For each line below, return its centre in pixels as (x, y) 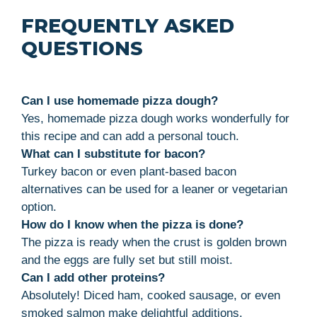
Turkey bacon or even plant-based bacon (129, 171)
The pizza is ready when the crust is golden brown (154, 242)
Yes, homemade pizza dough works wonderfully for (155, 118)
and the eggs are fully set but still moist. (127, 260)
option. (39, 207)
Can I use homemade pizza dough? (120, 100)
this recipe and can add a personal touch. (130, 136)
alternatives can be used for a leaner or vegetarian (154, 189)
